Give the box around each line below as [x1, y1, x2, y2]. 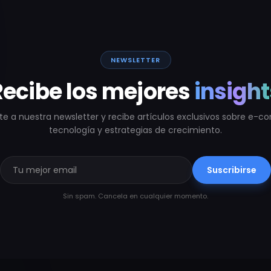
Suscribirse [207, 163, 256, 176]
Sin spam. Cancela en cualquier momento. [63, 191, 208, 201]
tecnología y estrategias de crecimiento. [49, 123, 222, 136]
